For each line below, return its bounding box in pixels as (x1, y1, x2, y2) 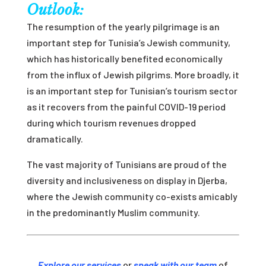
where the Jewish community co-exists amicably (26, 191, 237, 202)
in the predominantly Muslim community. (26, 207, 200, 218)
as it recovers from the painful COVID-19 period (26, 101, 226, 112)
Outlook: (26, 1, 84, 18)
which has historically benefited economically (26, 53, 223, 64)
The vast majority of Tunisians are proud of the (26, 159, 227, 170)
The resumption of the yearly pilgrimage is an (26, 21, 220, 32)
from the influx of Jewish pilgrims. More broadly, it (26, 69, 239, 80)
